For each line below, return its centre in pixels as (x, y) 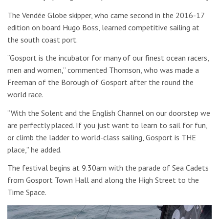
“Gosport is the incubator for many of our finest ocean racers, (108, 58)
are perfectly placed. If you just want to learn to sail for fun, (107, 125)
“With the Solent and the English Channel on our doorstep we (109, 113)
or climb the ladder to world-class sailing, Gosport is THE (102, 137)
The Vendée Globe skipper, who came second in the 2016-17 (106, 15)
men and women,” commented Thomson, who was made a (103, 70)
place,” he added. (34, 149)
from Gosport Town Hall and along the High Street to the (103, 180)
